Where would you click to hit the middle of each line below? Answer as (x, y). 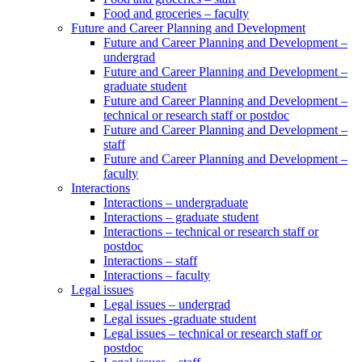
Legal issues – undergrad (167, 304)
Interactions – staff (150, 260)
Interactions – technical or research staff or (211, 231)
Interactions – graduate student (181, 217)
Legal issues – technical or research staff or (213, 333)
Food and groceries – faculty (176, 13)
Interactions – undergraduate (176, 202)
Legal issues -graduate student (180, 318)
